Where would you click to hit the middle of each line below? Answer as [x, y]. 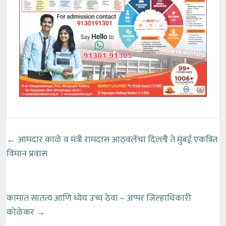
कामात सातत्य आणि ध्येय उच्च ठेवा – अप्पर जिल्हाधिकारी [99, 199]
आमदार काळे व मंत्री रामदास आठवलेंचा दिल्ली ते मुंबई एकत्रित [117, 140]
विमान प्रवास [27, 154]
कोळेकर [22, 213]
